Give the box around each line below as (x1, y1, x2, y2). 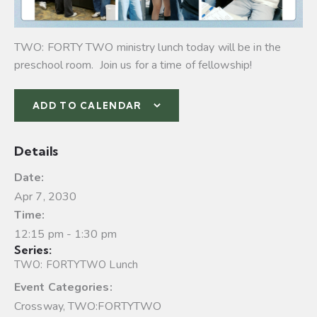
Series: (14, 242, 52, 257)
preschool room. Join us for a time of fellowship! (14, 57, 253, 73)
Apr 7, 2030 (14, 188, 77, 204)
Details (14, 142, 59, 159)
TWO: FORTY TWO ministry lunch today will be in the (14, 39, 282, 55)
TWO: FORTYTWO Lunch (14, 257, 138, 272)
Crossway (14, 298, 63, 314)
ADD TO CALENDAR (33, 99, 142, 111)
